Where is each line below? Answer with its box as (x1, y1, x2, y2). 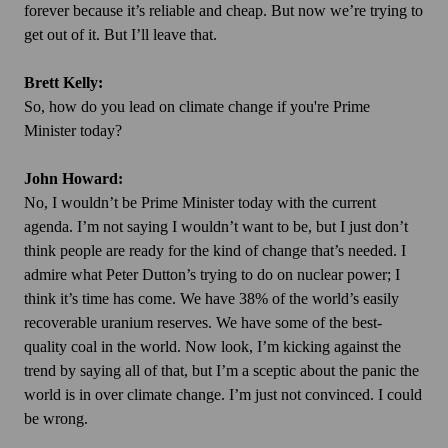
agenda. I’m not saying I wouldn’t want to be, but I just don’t (24, 218, 408, 236)
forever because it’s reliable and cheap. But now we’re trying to (24, 2, 423, 20)
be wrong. (24, 410, 88, 428)
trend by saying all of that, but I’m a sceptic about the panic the (24, 362, 419, 380)
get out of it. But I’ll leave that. (24, 26, 217, 44)
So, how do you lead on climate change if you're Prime (24, 98, 370, 116)
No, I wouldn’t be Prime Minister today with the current (24, 194, 376, 212)
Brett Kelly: (24, 74, 103, 92)
